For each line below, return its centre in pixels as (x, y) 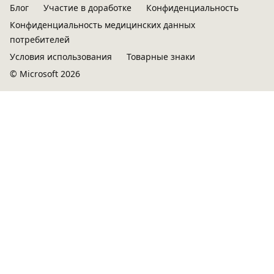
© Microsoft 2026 (45, 74)
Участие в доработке (87, 8)
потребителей (40, 39)
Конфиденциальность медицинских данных (102, 25)
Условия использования (61, 57)
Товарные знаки (161, 57)
